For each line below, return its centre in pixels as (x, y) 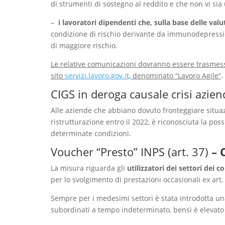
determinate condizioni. (91, 133)
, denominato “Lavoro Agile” (175, 75)
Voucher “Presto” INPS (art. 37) (129, 151)
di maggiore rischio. (84, 45)
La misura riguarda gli (89, 168)
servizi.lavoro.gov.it (97, 75)
